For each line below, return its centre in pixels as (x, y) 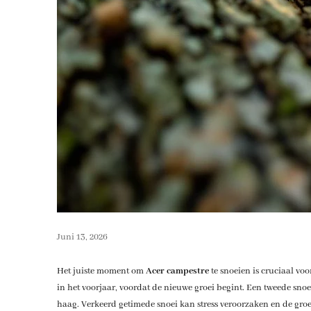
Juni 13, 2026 (82, 237)
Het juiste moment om (101, 271)
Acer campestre (177, 271)
